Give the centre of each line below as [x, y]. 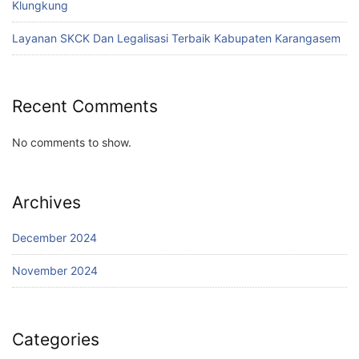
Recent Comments [85, 107]
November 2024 [55, 271]
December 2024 [54, 238]
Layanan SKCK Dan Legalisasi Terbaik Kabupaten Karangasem [176, 38]
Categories [56, 339]
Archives [46, 203]
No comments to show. [72, 142]
